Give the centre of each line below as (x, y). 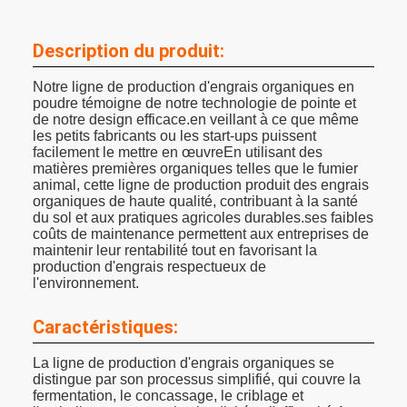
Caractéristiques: (105, 327)
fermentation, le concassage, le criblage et (168, 396)
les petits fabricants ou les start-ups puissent (174, 136)
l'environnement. (86, 283)
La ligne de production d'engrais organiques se (184, 363)
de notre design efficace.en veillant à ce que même (196, 119)
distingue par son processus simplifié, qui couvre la (197, 379)
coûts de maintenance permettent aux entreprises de (201, 234)
